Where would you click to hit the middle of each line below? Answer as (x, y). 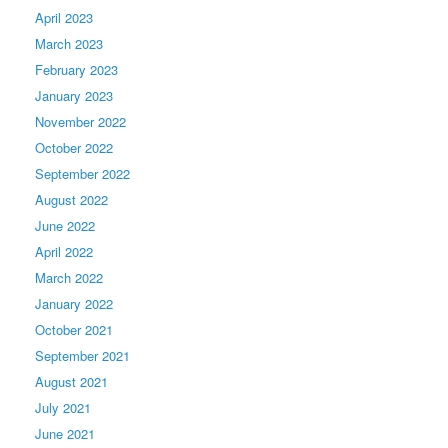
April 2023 (64, 17)
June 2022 (65, 225)
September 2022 (82, 173)
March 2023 (69, 43)
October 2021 (74, 329)
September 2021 (82, 355)
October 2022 (74, 147)
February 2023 (76, 69)
